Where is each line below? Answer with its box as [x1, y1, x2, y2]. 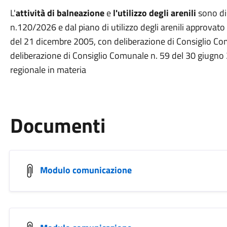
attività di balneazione [15, 6, 104, 20]
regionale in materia [10, 63, 86, 77]
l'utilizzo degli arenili [112, 6, 196, 20]
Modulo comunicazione [40, 163, 132, 177]
